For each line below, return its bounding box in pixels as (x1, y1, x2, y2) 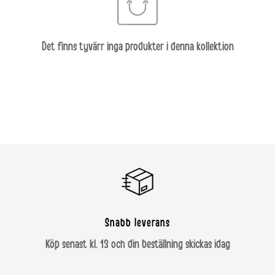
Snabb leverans (105, 217, 170, 229)
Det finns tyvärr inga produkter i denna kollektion (41, 41, 234, 53)
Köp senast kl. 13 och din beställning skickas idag (45, 238, 230, 250)
